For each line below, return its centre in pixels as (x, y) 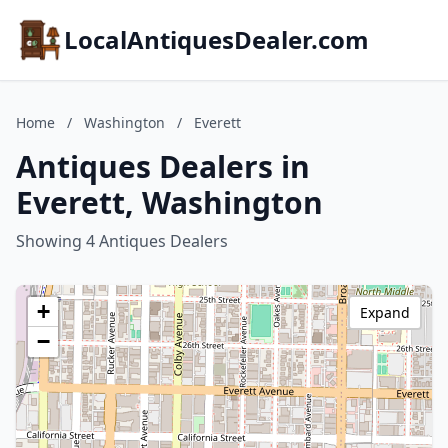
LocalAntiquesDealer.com (216, 39)
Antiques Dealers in (163, 166)
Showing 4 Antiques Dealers (122, 241)
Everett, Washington (169, 202)
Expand (385, 312)
